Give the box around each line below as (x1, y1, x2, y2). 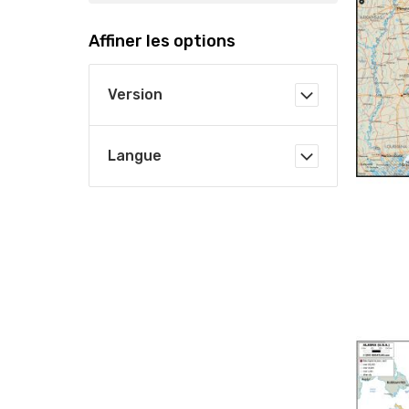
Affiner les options (89, 31, 236, 51)
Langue (108, 147, 162, 164)
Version (108, 86, 163, 103)
